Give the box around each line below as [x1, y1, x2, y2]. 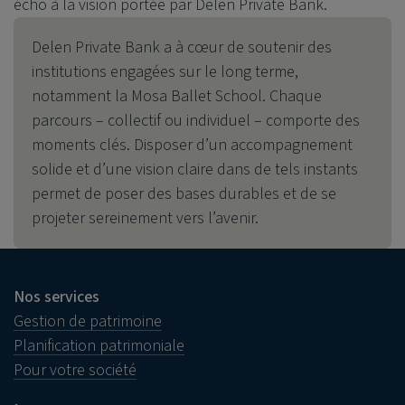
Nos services [14, 286, 99, 309]
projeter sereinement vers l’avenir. [32, 207, 259, 231]
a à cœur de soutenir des [160, 36, 332, 60]
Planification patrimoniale [14, 334, 184, 358]
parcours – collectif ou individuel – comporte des [32, 109, 360, 133]
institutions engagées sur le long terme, [32, 61, 298, 84]
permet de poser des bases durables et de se [32, 183, 336, 206]
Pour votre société [14, 359, 137, 382]
